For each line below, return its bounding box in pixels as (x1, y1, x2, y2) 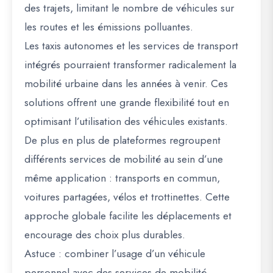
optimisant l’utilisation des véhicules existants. (24, 113, 228, 129)
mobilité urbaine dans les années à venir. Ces (24, 76, 228, 91)
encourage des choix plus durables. (24, 227, 185, 243)
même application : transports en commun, (24, 170, 220, 186)
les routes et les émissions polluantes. (24, 19, 193, 35)
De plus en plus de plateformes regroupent (24, 132, 221, 148)
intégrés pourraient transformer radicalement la (24, 57, 236, 73)
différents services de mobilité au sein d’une (24, 151, 223, 167)
